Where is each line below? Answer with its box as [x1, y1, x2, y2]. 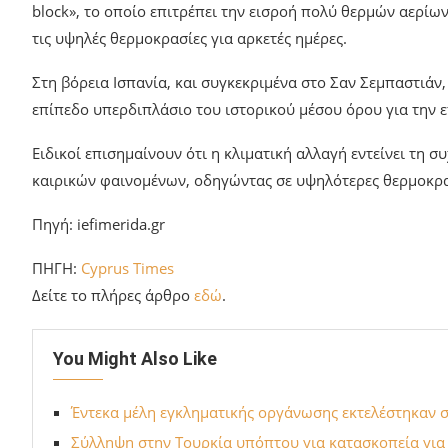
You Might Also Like [53, 347, 217, 369]
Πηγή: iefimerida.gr [32, 213, 165, 234]
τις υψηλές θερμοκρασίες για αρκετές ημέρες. [32, 27, 347, 48]
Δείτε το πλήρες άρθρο [32, 284, 194, 305]
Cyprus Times [81, 257, 174, 278]
